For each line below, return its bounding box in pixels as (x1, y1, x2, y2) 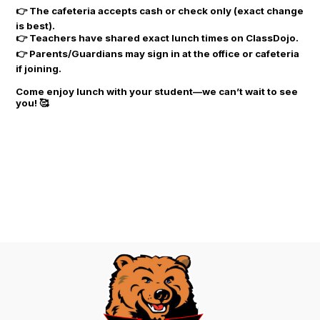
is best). (16, 19, 56, 31)
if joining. (16, 62, 62, 74)
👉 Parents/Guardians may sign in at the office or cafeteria (16, 47, 300, 59)
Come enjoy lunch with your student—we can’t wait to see (16, 85, 299, 97)
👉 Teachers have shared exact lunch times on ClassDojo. (16, 31, 299, 44)
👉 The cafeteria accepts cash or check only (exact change (16, 4, 304, 16)
